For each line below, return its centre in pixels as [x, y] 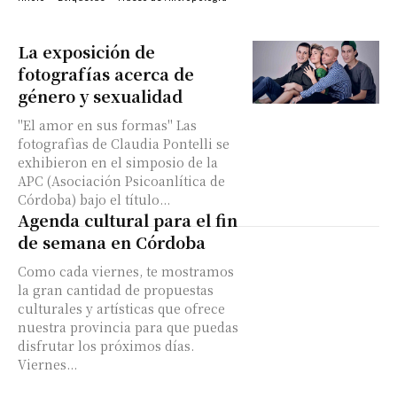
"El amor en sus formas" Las [107, 125]
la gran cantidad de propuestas [116, 290]
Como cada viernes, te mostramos [126, 271]
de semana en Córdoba [112, 242]
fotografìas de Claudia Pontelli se [124, 144]
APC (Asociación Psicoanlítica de [121, 181]
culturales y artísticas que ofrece [121, 308]
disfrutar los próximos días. [111, 346]
